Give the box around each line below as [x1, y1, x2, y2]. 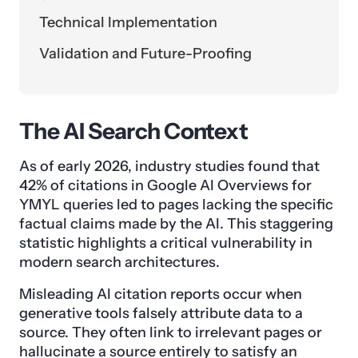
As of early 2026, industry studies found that [19, 157, 320, 176]
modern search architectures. [19, 253, 220, 272]
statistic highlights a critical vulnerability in [19, 234, 312, 253]
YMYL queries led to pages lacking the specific [19, 196, 333, 214]
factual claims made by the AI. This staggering [19, 215, 333, 233]
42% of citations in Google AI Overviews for [19, 177, 312, 195]
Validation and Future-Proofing [39, 45, 252, 63]
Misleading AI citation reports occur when [19, 285, 302, 304]
